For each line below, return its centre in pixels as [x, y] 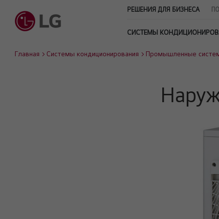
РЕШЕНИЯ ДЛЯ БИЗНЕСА [163, 10]
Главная [27, 54]
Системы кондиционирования [93, 54]
